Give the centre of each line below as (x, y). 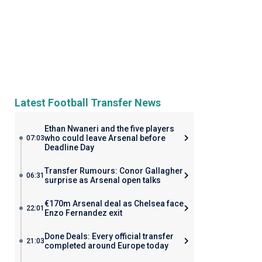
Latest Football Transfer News (87, 103)
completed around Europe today (106, 246)
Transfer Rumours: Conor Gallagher (113, 171)
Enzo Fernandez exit (83, 213)
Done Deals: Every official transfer (109, 236)
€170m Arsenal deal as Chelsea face (114, 204)
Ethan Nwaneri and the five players (109, 129)
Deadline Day (69, 147)
